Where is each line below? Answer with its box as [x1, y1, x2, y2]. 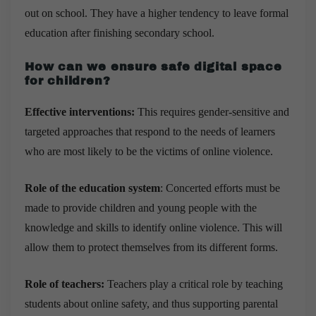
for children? [25, 74, 111, 87]
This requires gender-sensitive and [135, 105, 289, 118]
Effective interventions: [25, 105, 135, 118]
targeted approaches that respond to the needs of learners [25, 125, 275, 138]
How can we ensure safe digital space [25, 60, 282, 73]
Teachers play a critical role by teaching [104, 277, 283, 290]
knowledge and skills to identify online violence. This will [25, 221, 282, 233]
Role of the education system [25, 181, 160, 194]
